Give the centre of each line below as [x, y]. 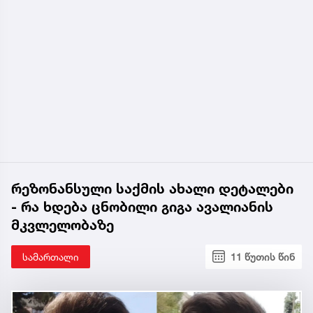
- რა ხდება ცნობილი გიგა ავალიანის [142, 206]
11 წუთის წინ [263, 256]
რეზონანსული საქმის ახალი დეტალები [152, 188]
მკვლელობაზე [63, 225]
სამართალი [51, 256]
